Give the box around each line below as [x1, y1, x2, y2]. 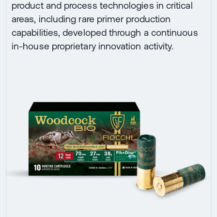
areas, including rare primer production [12, 14, 171, 25]
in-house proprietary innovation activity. [12, 41, 174, 52]
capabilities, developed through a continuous [12, 27, 198, 38]
